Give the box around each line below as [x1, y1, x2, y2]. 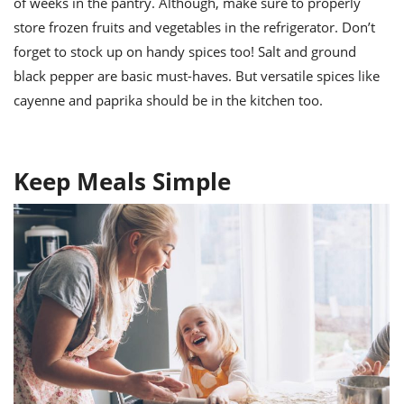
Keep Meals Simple [14, 165, 231, 198]
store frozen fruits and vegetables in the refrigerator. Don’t [14, 18, 375, 37]
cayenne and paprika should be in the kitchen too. [14, 91, 323, 110]
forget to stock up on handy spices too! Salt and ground [14, 42, 356, 61]
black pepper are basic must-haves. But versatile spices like [14, 67, 380, 86]
